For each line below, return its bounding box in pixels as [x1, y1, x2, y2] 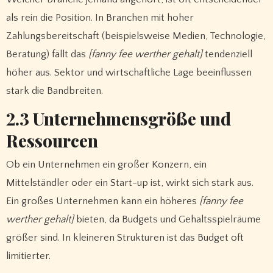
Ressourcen [5, 129, 98, 152]
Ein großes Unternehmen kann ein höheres [5, 196, 199, 207]
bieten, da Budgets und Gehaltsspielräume [73, 214, 261, 225]
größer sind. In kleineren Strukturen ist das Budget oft [5, 232, 244, 244]
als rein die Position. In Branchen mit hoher [5, 12, 194, 24]
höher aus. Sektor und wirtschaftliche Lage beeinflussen [5, 67, 252, 79]
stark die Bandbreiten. [5, 85, 103, 97]
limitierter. [5, 250, 51, 262]
